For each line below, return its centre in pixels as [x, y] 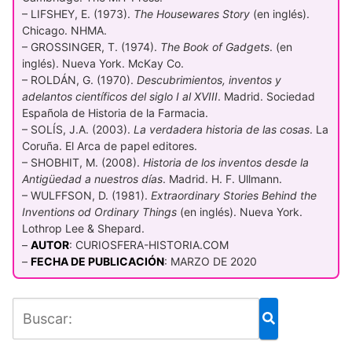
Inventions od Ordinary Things [99, 211]
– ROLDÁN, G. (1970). [79, 79]
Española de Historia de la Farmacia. [115, 112]
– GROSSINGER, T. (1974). [91, 46]
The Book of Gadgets [215, 46]
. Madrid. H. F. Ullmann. [222, 178]
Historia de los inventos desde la [226, 162]
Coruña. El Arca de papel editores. [110, 145]
